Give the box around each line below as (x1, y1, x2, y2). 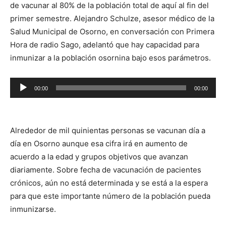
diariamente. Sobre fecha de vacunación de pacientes (10, 165, 201, 175)
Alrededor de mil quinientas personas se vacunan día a (10, 126, 205, 135)
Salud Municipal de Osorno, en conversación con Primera (10, 27, 214, 36)
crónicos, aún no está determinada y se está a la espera (10, 178, 208, 188)
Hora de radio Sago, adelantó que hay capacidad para (10, 40, 199, 49)
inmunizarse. (10, 204, 56, 214)
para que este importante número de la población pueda (10, 191, 210, 201)
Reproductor (10, 79, 54, 88)
